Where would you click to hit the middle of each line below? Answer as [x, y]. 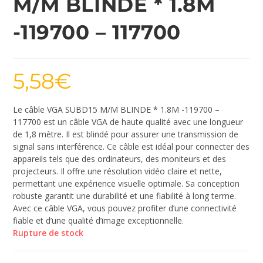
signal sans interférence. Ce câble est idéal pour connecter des [131, 147]
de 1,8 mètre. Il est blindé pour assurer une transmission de [126, 134]
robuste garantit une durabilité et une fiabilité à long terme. [125, 196]
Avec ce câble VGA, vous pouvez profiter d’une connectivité [125, 208]
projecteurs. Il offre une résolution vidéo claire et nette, [118, 171]
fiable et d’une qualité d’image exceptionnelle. [99, 221]
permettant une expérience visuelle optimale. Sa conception [127, 184]
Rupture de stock [48, 233]
